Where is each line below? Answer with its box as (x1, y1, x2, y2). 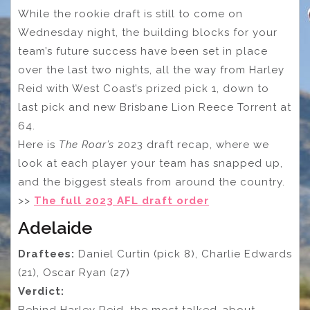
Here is (18, 138, 59, 152)
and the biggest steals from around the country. (18, 176, 285, 189)
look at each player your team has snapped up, (18, 157, 283, 170)
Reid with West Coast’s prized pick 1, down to (18, 82, 269, 95)
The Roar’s (59, 138, 114, 152)
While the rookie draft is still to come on (18, 8, 243, 21)
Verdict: (18, 285, 64, 298)
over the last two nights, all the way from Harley (18, 64, 284, 77)
